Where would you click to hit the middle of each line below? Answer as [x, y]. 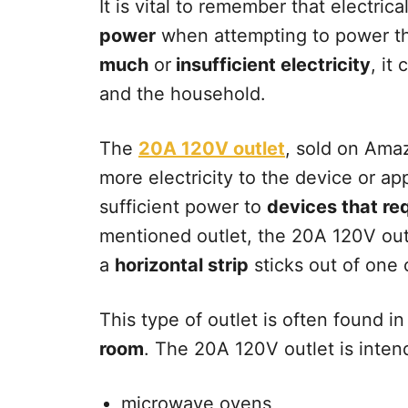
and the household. [183, 93]
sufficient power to [183, 206]
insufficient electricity [271, 64]
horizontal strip [182, 265]
